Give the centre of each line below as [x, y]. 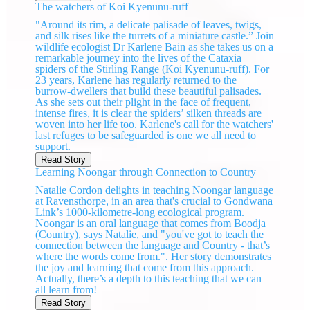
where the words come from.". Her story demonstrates [154, 257]
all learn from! [66, 290]
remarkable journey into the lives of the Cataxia [139, 58]
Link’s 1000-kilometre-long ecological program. [140, 212]
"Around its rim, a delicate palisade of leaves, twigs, [149, 25]
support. [53, 147]
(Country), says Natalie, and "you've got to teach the [150, 235]
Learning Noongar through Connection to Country [146, 172]
